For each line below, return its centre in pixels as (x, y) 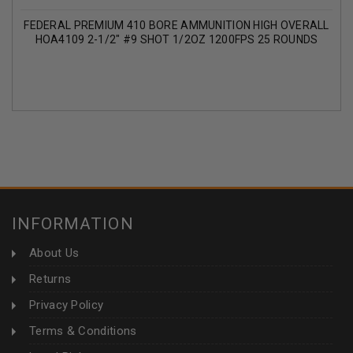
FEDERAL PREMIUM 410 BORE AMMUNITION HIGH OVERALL (176, 26)
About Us (54, 253)
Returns (50, 279)
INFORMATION (73, 224)
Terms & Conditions (83, 331)
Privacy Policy (67, 305)
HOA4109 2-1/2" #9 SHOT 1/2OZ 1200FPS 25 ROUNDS (176, 40)
